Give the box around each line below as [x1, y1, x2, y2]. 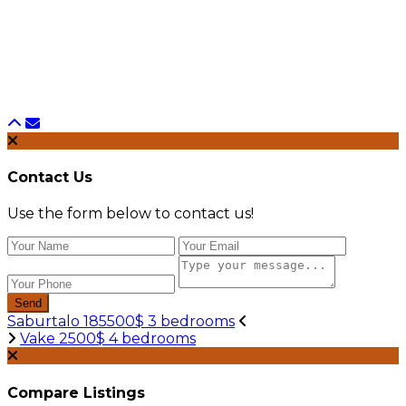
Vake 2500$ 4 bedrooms [20, 330, 196, 348]
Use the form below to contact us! [7, 205, 254, 223]
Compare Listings [7, 383, 145, 401]
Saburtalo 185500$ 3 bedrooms [7, 313, 235, 331]
